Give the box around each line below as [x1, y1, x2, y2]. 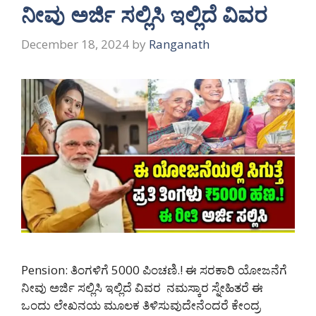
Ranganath [149, 35, 209, 52]
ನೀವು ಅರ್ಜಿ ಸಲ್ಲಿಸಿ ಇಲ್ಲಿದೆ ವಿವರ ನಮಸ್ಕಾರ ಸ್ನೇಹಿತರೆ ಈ [21, 279, 263, 296]
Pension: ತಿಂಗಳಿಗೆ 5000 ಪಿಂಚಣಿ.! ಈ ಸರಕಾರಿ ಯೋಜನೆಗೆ [21, 262, 287, 279]
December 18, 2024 [21, 35, 129, 52]
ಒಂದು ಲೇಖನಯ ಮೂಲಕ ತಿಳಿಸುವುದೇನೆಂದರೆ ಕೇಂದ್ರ [21, 297, 260, 314]
